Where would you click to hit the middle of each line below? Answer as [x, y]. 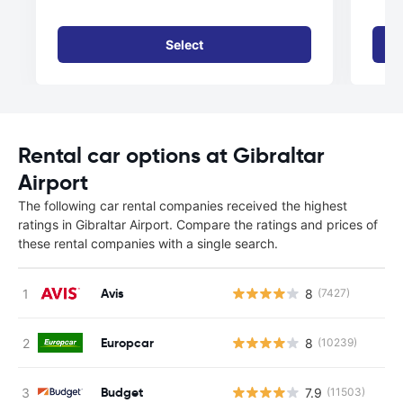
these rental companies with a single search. [148, 243]
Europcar [127, 342]
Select [184, 45]
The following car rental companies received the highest [183, 206]
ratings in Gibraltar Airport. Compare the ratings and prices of [198, 224]
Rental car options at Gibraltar [171, 156]
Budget [122, 392]
